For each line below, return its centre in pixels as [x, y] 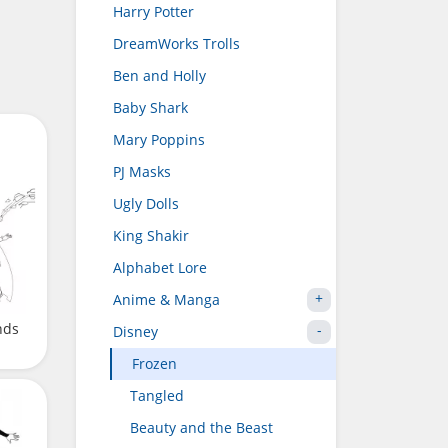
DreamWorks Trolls [176, 43]
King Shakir [151, 235]
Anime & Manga [166, 299]
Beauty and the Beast [201, 427]
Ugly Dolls [146, 203]
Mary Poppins [159, 139]
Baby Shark [150, 107]
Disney [135, 331]
